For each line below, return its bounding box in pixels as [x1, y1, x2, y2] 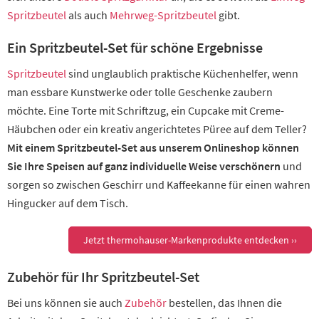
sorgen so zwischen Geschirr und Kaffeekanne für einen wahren [7, 177, 310, 192]
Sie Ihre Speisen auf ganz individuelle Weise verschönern [7, 159, 281, 174]
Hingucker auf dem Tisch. [7, 196, 128, 211]
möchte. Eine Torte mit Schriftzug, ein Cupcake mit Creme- [7, 103, 284, 118]
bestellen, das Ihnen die [167, 296, 282, 310]
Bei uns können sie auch [7, 296, 125, 310]
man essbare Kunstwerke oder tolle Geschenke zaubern [7, 85, 273, 100]
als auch [66, 8, 110, 23]
